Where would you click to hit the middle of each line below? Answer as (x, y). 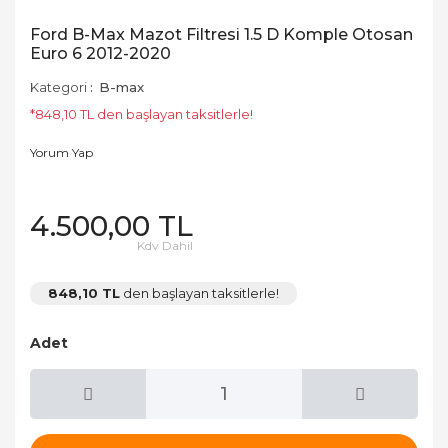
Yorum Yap (61, 152)
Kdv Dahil (165, 245)
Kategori (58, 87)
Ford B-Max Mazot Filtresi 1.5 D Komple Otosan (221, 34)
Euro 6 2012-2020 (100, 53)
